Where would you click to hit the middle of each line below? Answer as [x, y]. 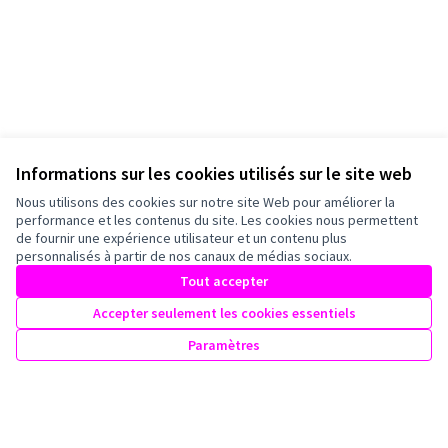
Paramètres [224, 345]
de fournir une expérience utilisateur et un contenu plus [181, 238]
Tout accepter [224, 281]
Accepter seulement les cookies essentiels [224, 313]
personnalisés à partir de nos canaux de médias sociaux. [184, 256]
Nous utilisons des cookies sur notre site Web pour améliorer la [205, 202]
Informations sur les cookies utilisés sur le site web [214, 173]
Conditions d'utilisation [84, 436]
